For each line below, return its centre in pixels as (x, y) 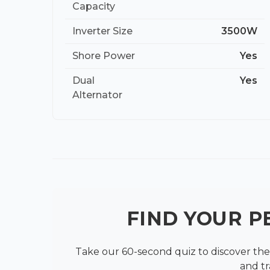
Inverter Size (102, 31)
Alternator (97, 95)
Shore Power (104, 55)
